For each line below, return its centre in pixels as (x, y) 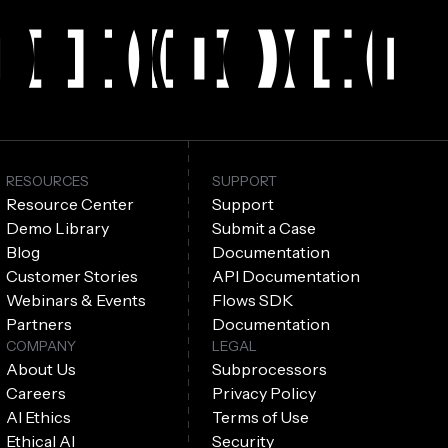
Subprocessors (270, 369)
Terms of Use (261, 417)
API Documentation (286, 276)
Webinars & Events (76, 300)
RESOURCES (48, 181)
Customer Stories (72, 276)
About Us (41, 369)
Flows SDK (253, 300)
